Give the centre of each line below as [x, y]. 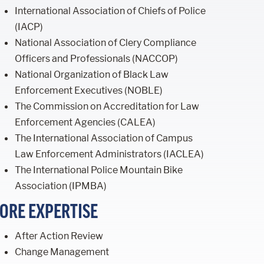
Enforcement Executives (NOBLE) [89, 90]
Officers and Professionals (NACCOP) [97, 58]
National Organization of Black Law [92, 74]
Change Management [62, 252]
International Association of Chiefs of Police [110, 10]
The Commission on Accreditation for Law [107, 106]
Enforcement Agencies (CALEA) [85, 122]
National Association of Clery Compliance [106, 42]
